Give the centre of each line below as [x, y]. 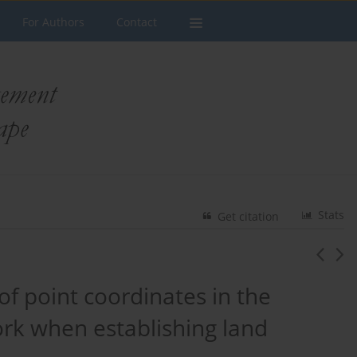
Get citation [249, 216]
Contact [137, 22]
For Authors [53, 22]
